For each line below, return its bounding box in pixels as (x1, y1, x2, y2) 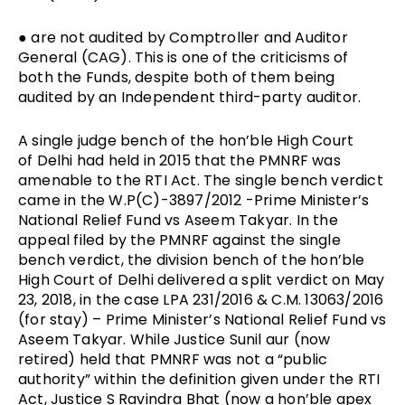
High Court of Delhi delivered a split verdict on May (18, 268, 385, 290)
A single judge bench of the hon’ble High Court (18, 129, 354, 151)
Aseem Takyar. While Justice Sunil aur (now (18, 328, 331, 350)
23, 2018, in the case (18, 288, 164, 310)
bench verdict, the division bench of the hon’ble (18, 249, 365, 270)
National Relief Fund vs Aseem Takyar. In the (18, 209, 338, 231)
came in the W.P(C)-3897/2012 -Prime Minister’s (18, 189, 370, 211)
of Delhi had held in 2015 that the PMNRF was (18, 149, 341, 171)
